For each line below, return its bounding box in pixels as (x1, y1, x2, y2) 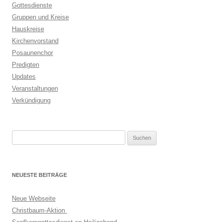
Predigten (12, 61, 39, 69)
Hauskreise (12, 25, 44, 33)
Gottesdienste (12, 1, 52, 9)
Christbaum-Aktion (12, 207, 67, 215)
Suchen (11, 132, 33, 140)
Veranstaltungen (12, 85, 58, 93)
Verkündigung (12, 97, 51, 105)
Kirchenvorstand (12, 37, 58, 45)
